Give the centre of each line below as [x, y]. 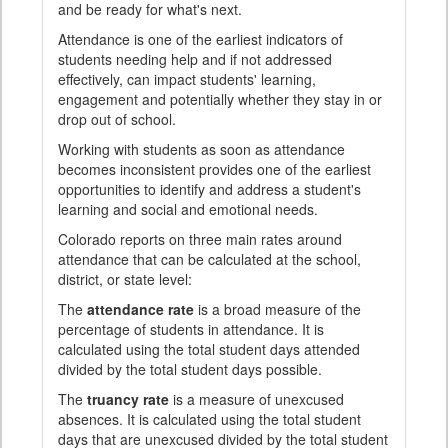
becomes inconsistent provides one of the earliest [214, 169]
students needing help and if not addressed [195, 59]
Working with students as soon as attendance [201, 149]
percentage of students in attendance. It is [191, 329]
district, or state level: [125, 279]
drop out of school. [117, 119]
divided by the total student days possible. [190, 369]
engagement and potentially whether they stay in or [220, 99]
